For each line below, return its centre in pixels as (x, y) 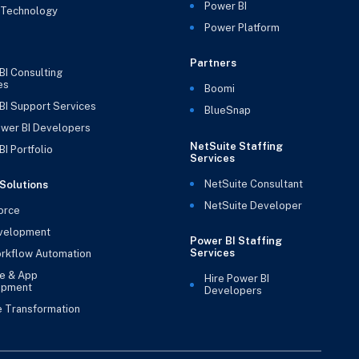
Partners (213, 63)
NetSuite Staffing (236, 146)
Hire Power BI (236, 279)
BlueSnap (227, 111)
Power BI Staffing (236, 241)
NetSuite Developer (253, 205)
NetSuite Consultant (253, 184)
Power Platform (242, 27)
